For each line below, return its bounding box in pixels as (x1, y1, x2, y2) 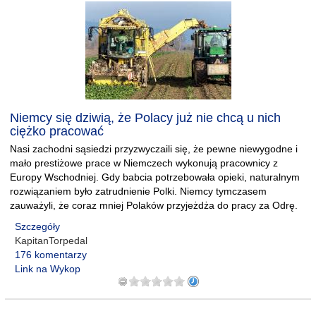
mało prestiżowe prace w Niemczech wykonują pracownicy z (10, 157, 278, 169)
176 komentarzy (15, 249, 87, 260)
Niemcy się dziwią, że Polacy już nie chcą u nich (10, 111, 281, 125)
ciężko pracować (10, 124, 104, 138)
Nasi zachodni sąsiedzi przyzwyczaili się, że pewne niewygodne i (10, 143, 298, 154)
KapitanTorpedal (15, 235, 87, 246)
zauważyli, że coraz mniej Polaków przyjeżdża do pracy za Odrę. (10, 200, 298, 211)
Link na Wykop (15, 263, 80, 274)
